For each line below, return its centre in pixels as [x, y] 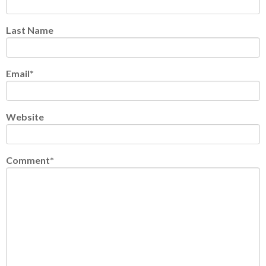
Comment [28, 160]
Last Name [30, 30]
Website [25, 117]
